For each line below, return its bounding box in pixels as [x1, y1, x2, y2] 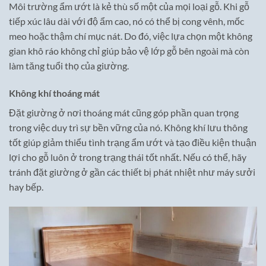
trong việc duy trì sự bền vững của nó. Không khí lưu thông [9, 121, 248, 133]
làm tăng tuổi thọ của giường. [9, 59, 129, 71]
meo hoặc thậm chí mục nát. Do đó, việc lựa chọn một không [9, 30, 252, 42]
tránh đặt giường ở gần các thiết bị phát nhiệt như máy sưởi [9, 166, 255, 178]
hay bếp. [9, 180, 43, 192]
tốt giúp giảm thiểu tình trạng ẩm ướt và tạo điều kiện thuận [9, 136, 256, 148]
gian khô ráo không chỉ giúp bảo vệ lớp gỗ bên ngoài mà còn [9, 45, 249, 56]
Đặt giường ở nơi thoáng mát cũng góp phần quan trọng [9, 106, 239, 118]
